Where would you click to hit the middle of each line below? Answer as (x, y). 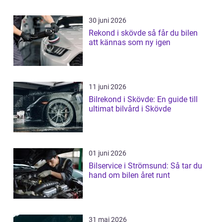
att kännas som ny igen (130, 43)
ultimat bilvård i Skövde (130, 109)
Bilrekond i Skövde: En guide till (143, 100)
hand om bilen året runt (129, 175)
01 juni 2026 (108, 153)
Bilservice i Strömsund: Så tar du (145, 166)
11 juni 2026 (108, 87)
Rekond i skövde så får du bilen (118, 33)
